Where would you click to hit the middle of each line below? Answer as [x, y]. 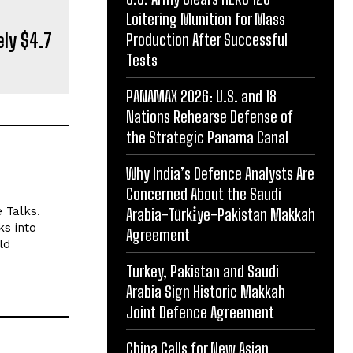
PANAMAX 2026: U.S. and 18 [201, 96]
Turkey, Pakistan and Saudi [203, 271]
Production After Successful [207, 39]
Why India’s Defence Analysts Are [220, 173]
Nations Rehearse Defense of [210, 116]
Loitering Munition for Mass [206, 19]
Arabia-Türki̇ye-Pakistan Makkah [221, 214]
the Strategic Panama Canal [207, 137]
